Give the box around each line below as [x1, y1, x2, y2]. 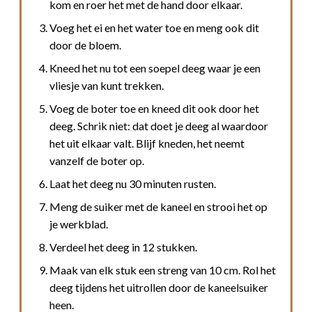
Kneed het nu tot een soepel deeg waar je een [49, 61, 260, 75]
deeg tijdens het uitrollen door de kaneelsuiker [49, 280, 268, 294]
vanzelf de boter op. [49, 153, 144, 167]
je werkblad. [49, 217, 108, 231]
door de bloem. [49, 38, 121, 52]
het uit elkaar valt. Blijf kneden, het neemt [49, 136, 244, 150]
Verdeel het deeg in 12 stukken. [49, 240, 197, 253]
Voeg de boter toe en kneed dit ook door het [49, 101, 259, 115]
